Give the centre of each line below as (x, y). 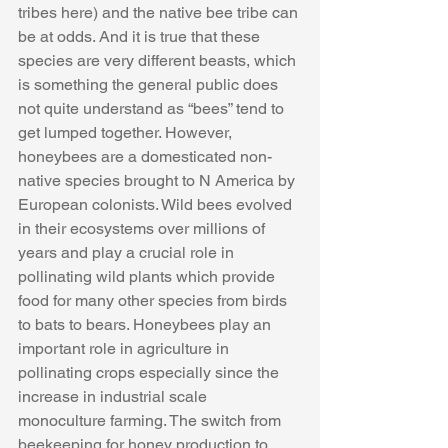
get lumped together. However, (127, 133)
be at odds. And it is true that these (141, 37)
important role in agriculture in (125, 349)
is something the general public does (150, 85)
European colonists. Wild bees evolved (157, 205)
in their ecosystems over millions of (143, 229)
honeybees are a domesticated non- (145, 157)
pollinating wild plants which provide (148, 277)
